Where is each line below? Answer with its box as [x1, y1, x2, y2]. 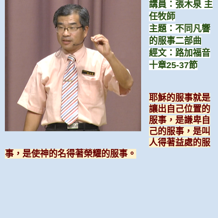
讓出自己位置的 [148, 104, 210, 114]
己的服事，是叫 [148, 126, 210, 136]
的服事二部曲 [148, 36, 201, 46]
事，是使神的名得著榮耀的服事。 [5, 148, 136, 159]
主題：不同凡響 [148, 23, 210, 34]
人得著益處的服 [148, 137, 210, 147]
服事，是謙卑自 [148, 115, 210, 125]
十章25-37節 [148, 60, 198, 70]
